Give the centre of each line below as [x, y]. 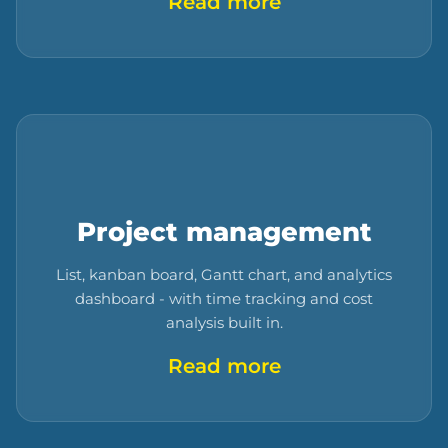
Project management [224, 232]
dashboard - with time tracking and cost [224, 299]
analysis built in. [224, 323]
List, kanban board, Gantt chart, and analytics [224, 275]
